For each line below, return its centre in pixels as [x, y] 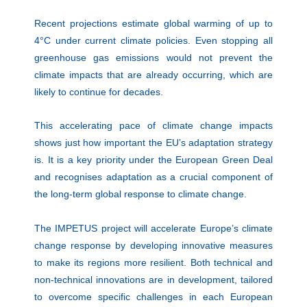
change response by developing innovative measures [153, 245]
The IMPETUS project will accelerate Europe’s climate [153, 228]
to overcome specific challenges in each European [153, 296]
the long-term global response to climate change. [140, 194]
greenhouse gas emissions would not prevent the [153, 57]
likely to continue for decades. [99, 91]
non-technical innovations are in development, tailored [153, 279]
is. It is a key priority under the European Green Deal [153, 160]
